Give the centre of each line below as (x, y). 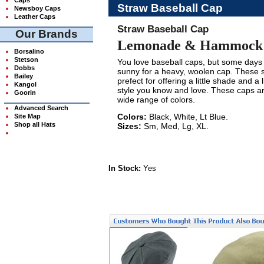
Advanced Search (41, 108)
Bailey (23, 76)
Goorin (25, 92)
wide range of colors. (156, 100)
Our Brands (47, 34)
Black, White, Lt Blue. (187, 117)
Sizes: (129, 126)
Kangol (25, 84)
